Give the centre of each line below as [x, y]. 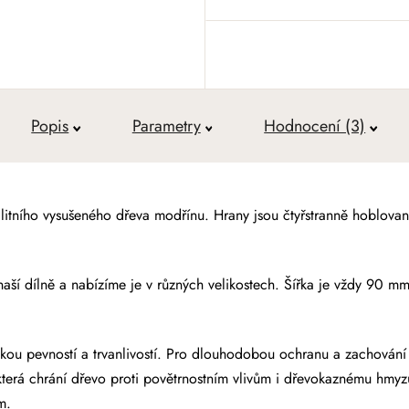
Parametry [166, 126]
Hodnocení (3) [315, 126]
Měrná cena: [285, 16]
